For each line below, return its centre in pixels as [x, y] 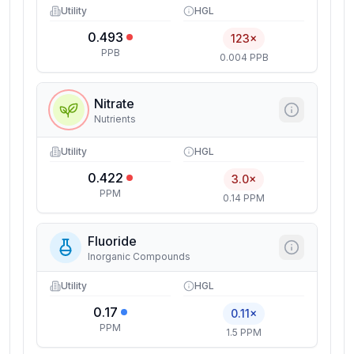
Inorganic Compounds [139, 256]
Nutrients [115, 119]
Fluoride [112, 241]
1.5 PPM [244, 332]
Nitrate [114, 104]
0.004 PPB [244, 57]
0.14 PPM [244, 198]
